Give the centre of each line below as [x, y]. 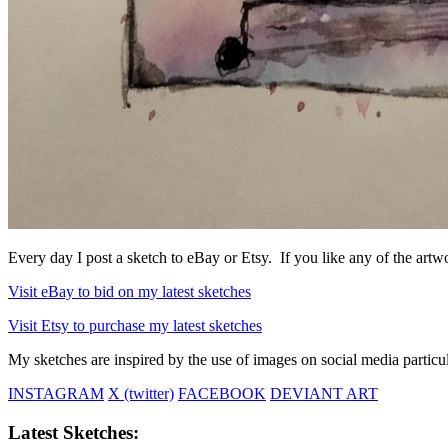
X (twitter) [141, 393]
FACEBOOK [222, 393]
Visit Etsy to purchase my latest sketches [135, 325]
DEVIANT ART [324, 393]
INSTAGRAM [56, 393]
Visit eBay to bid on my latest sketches [129, 291]
